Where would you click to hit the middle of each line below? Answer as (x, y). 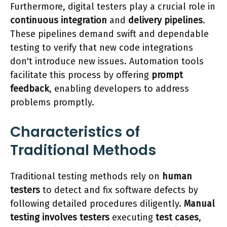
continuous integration (59, 21)
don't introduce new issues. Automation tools (107, 62)
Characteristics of (75, 132)
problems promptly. (52, 103)
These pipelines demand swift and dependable (109, 34)
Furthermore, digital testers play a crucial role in (113, 7)
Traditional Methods (83, 150)
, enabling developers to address (119, 89)
